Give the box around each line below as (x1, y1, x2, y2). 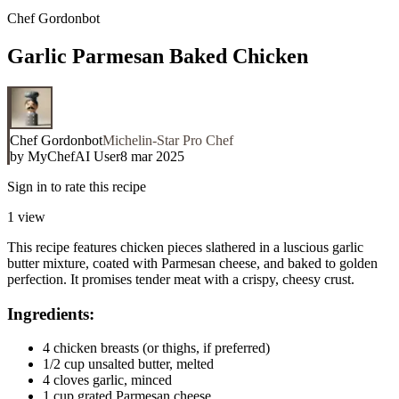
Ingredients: (7, 304, 94, 323)
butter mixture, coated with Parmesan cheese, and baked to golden (7, 255, 378, 271)
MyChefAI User (28, 148, 120, 164)
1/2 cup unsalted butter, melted (43, 356, 214, 372)
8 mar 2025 (120, 148, 184, 164)
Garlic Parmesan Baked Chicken (7, 44, 308, 68)
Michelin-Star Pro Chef (102, 132, 233, 148)
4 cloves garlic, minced (43, 372, 172, 388)
